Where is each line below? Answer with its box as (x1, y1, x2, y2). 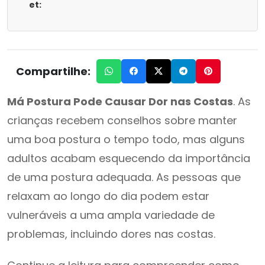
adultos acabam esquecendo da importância (7, 151, 250, 166)
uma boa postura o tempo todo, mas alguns (7, 132, 245, 147)
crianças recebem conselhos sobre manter (7, 113, 237, 128)
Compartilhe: (16, 63, 91, 79)
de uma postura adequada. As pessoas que (7, 170, 241, 185)
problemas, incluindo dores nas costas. (7, 227, 215, 241)
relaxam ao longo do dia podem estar (7, 189, 209, 203)
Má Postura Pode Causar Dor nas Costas (7, 94, 233, 109)
